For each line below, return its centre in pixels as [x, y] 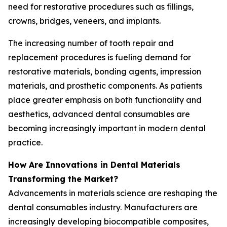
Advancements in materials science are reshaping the [113, 193]
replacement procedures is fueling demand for [100, 57]
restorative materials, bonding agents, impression [105, 71]
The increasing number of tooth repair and [91, 43]
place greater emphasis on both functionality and [105, 100]
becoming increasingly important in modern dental [107, 128]
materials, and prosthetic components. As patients [105, 86]
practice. [25, 142]
